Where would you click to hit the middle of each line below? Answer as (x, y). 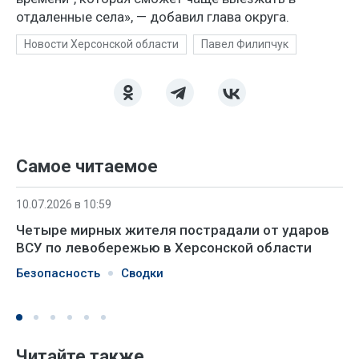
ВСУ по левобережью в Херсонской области (164, 247)
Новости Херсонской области (101, 44)
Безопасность (58, 273)
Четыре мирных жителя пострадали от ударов (173, 230)
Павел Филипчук (245, 44)
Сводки (142, 273)
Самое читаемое (87, 166)
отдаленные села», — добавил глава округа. (153, 16)
